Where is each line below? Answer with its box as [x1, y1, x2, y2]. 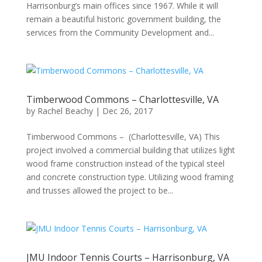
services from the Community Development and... [26, 27, 214, 38]
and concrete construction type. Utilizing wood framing [26, 171, 233, 182]
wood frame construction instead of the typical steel [26, 158, 225, 169]
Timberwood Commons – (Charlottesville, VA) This [26, 131, 220, 142]
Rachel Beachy [37, 105, 93, 116]
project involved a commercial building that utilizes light [26, 144, 235, 156]
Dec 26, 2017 [102, 105, 153, 116]
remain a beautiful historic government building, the [26, 13, 221, 25]
